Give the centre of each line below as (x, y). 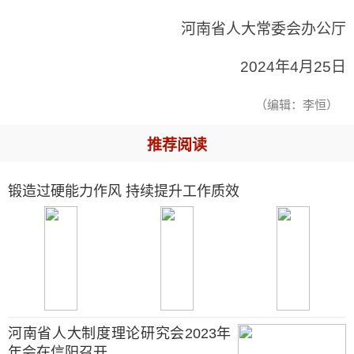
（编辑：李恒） (297, 104)
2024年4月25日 (293, 66)
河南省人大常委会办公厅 (264, 28)
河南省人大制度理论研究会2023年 (120, 333)
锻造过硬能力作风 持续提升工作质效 (124, 191)
